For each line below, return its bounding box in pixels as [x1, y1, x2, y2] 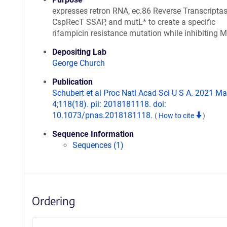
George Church [52, 58, 105, 68]
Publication [52, 77, 93, 87]
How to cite [159, 111, 196, 120]
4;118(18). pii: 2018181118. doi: [52, 99, 166, 109]
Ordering [32, 194, 75, 208]
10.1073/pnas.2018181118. [52, 110, 155, 120]
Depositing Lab [52, 47, 106, 57]
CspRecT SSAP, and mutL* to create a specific [52, 17, 215, 27]
